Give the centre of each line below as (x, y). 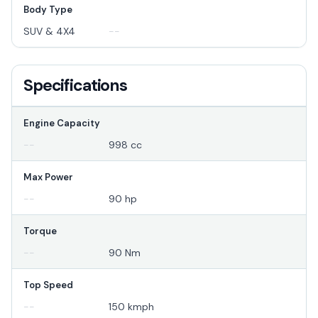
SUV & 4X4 (49, 32)
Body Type (48, 10)
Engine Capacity (62, 124)
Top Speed (48, 285)
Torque (40, 231)
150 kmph (131, 307)
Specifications (75, 86)
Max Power (48, 177)
